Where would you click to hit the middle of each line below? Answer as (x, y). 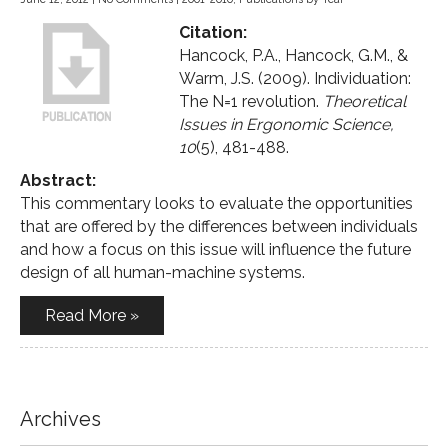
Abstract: (58, 180)
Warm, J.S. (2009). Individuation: (295, 78)
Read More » (92, 315)
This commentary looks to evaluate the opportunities (216, 203)
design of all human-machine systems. (162, 272)
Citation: (213, 32)
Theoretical (364, 101)
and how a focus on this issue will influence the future (215, 249)
